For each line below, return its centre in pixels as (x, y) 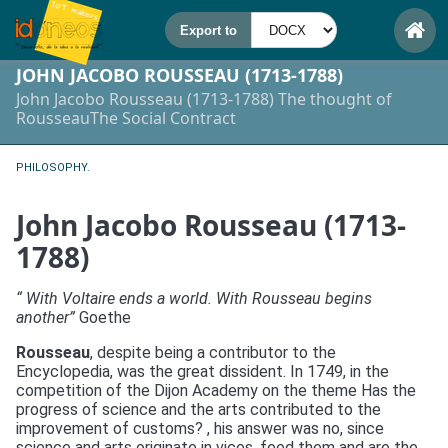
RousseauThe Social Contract (126, 118)
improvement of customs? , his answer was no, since (200, 428)
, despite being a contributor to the (213, 352)
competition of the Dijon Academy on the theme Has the (216, 390)
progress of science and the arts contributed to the (198, 409)
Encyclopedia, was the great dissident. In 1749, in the (202, 371)
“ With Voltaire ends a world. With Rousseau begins (194, 298)
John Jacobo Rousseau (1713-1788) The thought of (204, 99)
